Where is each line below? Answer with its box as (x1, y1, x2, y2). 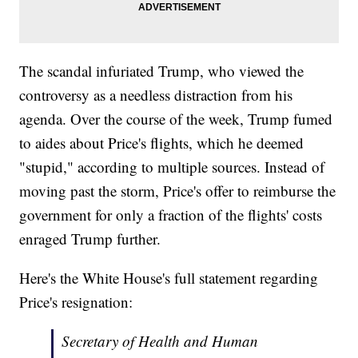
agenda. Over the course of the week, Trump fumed (19, 109, 333, 129)
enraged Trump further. (19, 229, 161, 249)
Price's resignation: (19, 292, 133, 312)
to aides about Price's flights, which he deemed (19, 133, 304, 153)
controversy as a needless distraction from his (19, 85, 293, 105)
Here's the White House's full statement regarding (19, 268, 319, 288)
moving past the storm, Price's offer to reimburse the (19, 181, 336, 201)
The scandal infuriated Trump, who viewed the (19, 61, 304, 82)
